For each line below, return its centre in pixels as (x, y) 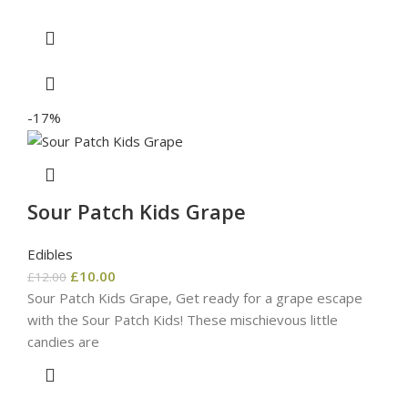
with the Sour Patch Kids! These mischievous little (183, 319)
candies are (63, 341)
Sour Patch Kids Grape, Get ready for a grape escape (195, 297)
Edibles (50, 254)
